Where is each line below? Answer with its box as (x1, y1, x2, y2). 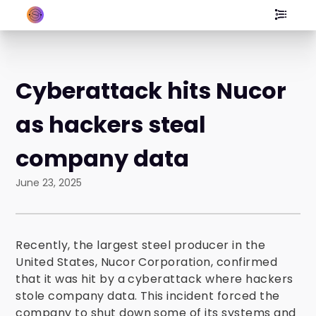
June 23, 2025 (16, 176, 83, 190)
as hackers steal (16, 109, 207, 140)
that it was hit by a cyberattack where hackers (16, 271, 293, 287)
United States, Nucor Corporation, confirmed (16, 254, 278, 270)
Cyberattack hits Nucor (16, 75, 287, 107)
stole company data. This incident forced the (16, 288, 280, 304)
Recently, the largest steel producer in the (16, 237, 266, 253)
